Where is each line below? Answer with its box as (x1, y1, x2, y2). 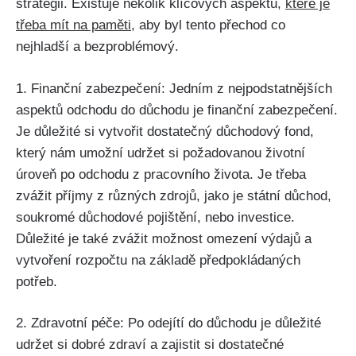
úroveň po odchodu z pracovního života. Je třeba (16, 166, 306, 182)
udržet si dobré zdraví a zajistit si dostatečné (16, 337, 284, 353)
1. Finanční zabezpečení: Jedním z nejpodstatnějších (16, 80, 332, 96)
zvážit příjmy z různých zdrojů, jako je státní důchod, (16, 188, 331, 203)
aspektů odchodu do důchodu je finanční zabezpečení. (16, 102, 338, 118)
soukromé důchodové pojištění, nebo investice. (16, 209, 295, 225)
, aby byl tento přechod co (131, 17, 285, 33)
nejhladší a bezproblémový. (16, 39, 179, 55)
